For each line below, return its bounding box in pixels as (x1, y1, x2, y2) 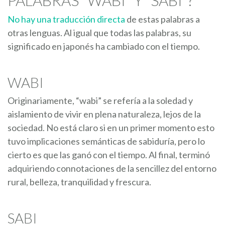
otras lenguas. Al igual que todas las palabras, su (8, 27, 191, 38)
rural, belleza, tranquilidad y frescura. (8, 176, 151, 187)
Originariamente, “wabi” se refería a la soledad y (8, 94, 193, 106)
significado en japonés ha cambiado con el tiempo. (8, 40, 200, 52)
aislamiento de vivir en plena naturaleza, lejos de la (8, 108, 201, 120)
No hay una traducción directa (8, 13, 127, 25)
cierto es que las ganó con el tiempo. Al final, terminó (8, 149, 210, 160)
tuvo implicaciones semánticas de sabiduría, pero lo (8, 135, 205, 147)
